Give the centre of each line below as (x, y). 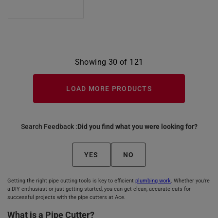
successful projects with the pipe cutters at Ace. (66, 197)
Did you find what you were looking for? (137, 127)
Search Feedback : (49, 127)
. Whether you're (190, 181)
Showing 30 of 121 (109, 62)
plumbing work (153, 181)
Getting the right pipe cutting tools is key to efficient (71, 181)
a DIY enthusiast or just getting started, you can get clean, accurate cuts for (99, 189)
